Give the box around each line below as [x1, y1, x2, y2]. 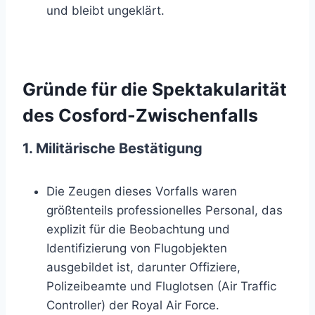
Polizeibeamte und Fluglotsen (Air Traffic [46, 279, 276, 294]
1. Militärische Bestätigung [22, 140, 202, 157]
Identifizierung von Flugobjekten [46, 241, 227, 256]
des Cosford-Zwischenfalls [22, 104, 258, 126]
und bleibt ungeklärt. [46, 4, 165, 18]
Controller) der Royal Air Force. [46, 298, 219, 313]
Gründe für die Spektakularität [22, 78, 287, 100]
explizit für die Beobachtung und [46, 222, 230, 237]
